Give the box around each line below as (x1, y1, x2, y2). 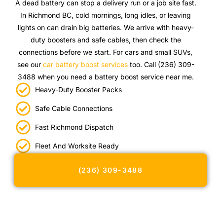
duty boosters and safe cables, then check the (30, 36, 181, 44)
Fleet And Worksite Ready (35, 142, 119, 150)
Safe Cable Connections (35, 104, 112, 113)
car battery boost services (42, 60, 128, 69)
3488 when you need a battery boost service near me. (17, 73, 194, 81)
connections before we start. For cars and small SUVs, (19, 48, 193, 57)
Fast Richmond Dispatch (35, 123, 113, 132)
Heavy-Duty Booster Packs (35, 85, 122, 94)
